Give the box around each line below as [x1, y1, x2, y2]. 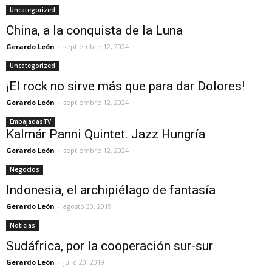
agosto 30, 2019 [63, 201, 112, 211]
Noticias [10, 220, 35, 229]
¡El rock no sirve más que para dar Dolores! [6, 78, 245, 93]
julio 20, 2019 [63, 257, 104, 267]
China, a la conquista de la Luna [6, 22, 183, 38]
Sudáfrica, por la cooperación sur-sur [6, 238, 213, 253]
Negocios [10, 165, 39, 174]
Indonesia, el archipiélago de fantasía [6, 182, 216, 197]
